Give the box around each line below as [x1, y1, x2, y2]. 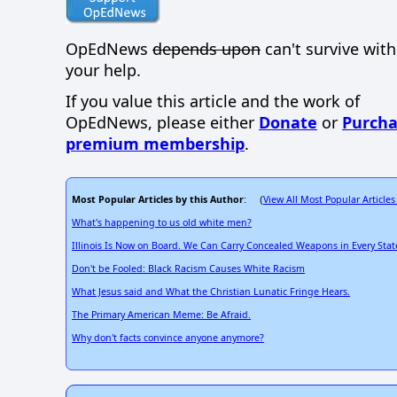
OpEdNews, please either [66, 111, 259, 133]
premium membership [66, 132, 245, 154]
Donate [259, 111, 317, 133]
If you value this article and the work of [66, 90, 360, 112]
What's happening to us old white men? [72, 216, 252, 229]
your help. [66, 59, 141, 82]
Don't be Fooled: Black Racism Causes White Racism [72, 262, 305, 275]
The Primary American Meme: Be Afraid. [72, 308, 251, 321]
